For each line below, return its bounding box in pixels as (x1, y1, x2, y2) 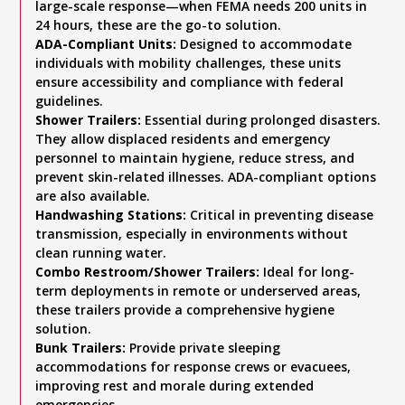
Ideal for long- (259, 263, 355, 280)
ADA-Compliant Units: (35, 35, 177, 52)
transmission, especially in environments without (35, 225, 349, 242)
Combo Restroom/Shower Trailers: (35, 263, 260, 280)
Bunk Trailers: (35, 339, 127, 356)
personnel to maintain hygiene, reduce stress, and (35, 149, 355, 166)
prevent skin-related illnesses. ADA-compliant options (35, 168, 377, 185)
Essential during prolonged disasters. (141, 111, 381, 128)
